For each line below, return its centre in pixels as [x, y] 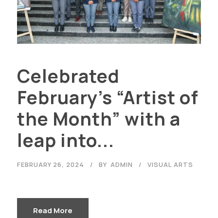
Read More [53, 211]
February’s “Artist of [108, 98]
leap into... [66, 140]
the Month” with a [99, 119]
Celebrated [68, 76]
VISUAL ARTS [170, 165]
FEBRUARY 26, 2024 [51, 165]
